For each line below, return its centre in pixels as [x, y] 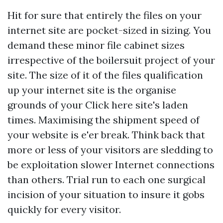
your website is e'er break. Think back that [106, 135]
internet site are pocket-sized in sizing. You [109, 30]
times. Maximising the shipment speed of [104, 120]
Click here [109, 105]
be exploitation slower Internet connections [111, 165]
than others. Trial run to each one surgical [107, 179]
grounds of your [46, 105]
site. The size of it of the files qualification [105, 75]
